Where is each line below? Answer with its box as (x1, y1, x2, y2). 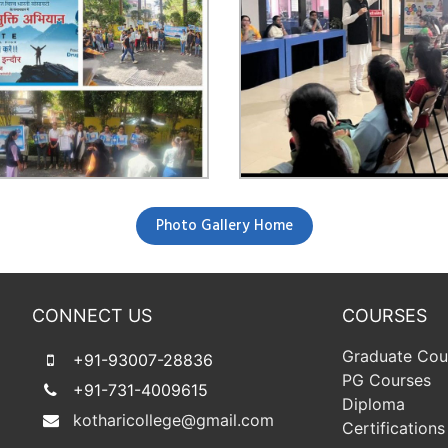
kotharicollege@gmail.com (73, 409, 275, 430)
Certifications (342, 417, 446, 438)
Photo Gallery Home (155, 213, 293, 238)
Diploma (342, 393, 406, 414)
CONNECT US (32, 304, 153, 326)
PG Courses (342, 369, 432, 390)
